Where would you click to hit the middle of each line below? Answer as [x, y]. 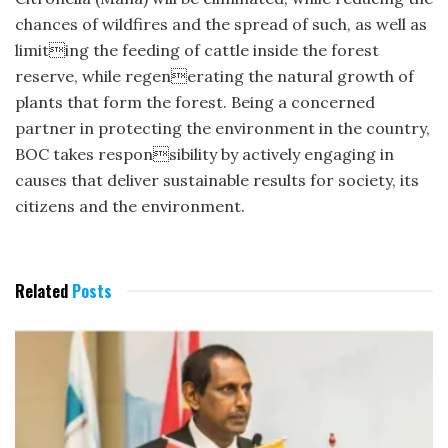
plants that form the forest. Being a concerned [195, 102]
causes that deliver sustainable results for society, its [217, 180]
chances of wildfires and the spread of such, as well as [221, 24]
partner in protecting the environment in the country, [222, 128]
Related [41, 291]
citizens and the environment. [130, 206]
